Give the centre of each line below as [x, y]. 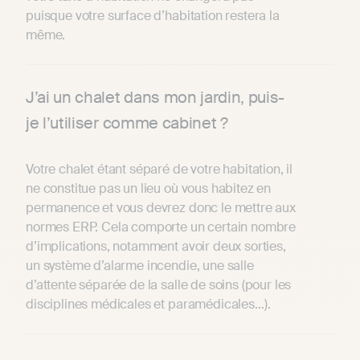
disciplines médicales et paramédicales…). [148, 305]
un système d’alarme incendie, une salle [140, 266]
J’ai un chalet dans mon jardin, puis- [155, 98]
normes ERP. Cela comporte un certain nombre [161, 227]
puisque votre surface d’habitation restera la [153, 16]
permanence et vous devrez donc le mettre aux [161, 208]
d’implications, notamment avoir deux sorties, [156, 247]
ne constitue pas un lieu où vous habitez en [149, 189]
